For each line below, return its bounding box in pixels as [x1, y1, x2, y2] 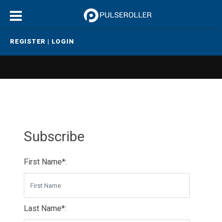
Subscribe [24, 128, 85, 145]
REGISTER [10, 38, 46, 45]
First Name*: [24, 157, 67, 166]
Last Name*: [24, 204, 66, 213]
